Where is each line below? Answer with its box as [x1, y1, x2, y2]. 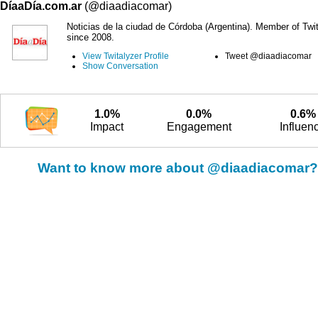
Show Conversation [82, 61, 158, 71]
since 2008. [67, 32, 114, 43]
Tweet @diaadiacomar [225, 51, 312, 61]
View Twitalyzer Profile [82, 51, 169, 61]
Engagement [166, 121, 231, 133]
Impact [90, 121, 124, 133]
